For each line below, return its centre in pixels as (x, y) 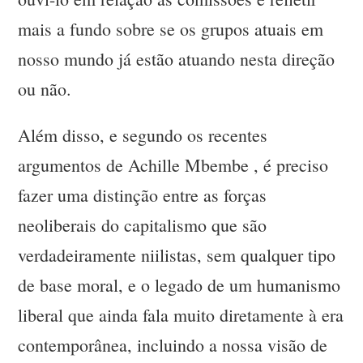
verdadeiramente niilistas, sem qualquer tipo (177, 255)
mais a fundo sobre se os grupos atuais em (171, 29)
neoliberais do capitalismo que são (143, 225)
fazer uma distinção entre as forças (143, 195)
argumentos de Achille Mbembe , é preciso (173, 165)
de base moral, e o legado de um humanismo (179, 285)
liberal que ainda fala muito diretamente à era (181, 315)
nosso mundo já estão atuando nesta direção (177, 59)
